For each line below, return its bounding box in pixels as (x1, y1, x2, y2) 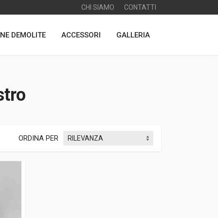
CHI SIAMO (81, 3, 114, 11)
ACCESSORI (61, 30, 101, 39)
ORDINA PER (18, 134, 58, 143)
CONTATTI (124, 3, 156, 11)
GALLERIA (116, 30, 150, 39)
